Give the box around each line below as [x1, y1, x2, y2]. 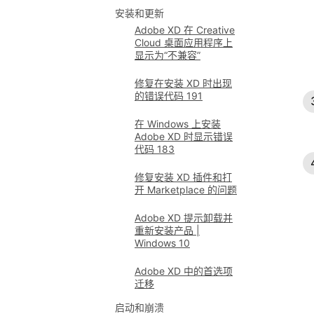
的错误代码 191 [135, 90, 203, 102]
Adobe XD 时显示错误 [135, 130, 233, 142]
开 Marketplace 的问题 [135, 184, 237, 196]
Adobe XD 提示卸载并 [135, 212, 233, 224]
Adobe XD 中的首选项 [135, 265, 233, 277]
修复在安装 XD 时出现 [135, 77, 232, 89]
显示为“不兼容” [135, 49, 200, 61]
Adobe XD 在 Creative [135, 24, 235, 36]
